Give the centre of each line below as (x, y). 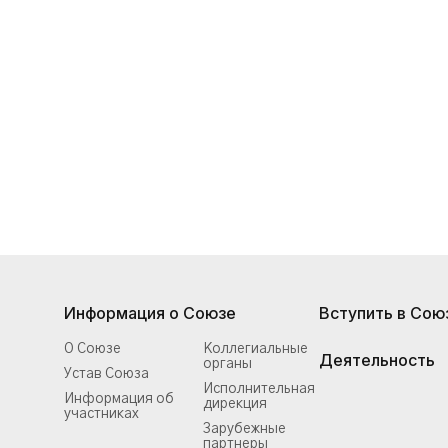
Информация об (119, 399)
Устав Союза (106, 374)
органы (227, 364)
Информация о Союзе (150, 313)
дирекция (235, 404)
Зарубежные (244, 429)
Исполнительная (259, 389)
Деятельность (377, 360)
